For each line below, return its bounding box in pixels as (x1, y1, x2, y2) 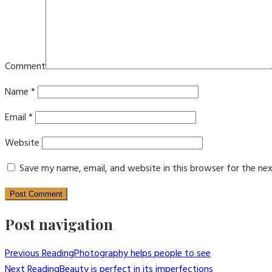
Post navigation (5, 214, 113, 234)
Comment (5, 58, 46, 75)
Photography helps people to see (74, 245, 211, 262)
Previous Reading (5, 245, 74, 262)
